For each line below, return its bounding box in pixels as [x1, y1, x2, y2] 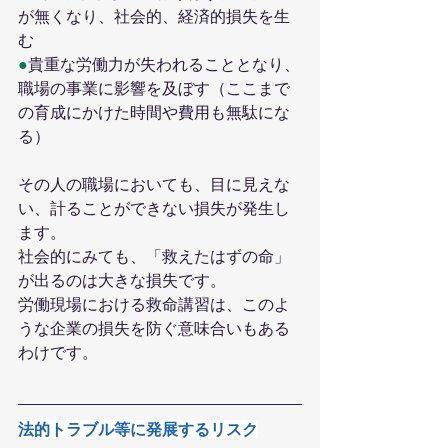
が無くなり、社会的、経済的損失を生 [18, 7, 290, 27]
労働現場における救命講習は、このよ [18, 295, 290, 315]
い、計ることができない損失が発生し [18, 199, 290, 219]
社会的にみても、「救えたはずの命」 [18, 247, 290, 267]
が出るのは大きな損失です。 [18, 271, 226, 291]
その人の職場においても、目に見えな [18, 175, 290, 195]
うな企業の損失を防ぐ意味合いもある [18, 319, 290, 339]
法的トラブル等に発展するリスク [18, 420, 258, 440]
